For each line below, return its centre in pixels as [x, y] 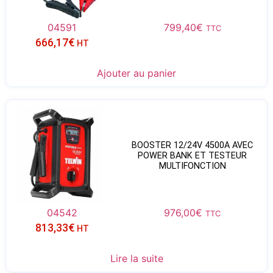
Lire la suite [136, 259]
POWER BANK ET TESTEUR [193, 156]
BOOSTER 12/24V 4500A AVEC [193, 146]
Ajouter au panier [136, 73]
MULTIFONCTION [192, 166]
